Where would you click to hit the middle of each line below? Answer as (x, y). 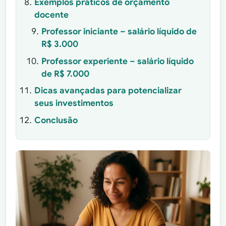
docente (51, 15)
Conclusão (56, 120)
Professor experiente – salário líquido (117, 61)
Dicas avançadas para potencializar (108, 91)
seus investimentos (74, 103)
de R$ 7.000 (65, 74)
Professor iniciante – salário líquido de (119, 32)
